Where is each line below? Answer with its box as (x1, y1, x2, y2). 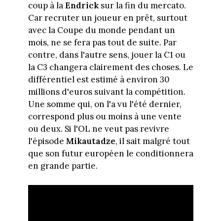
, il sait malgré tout (115, 136, 190, 147)
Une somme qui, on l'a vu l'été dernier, (28, 99, 182, 110)
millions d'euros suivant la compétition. (28, 86, 185, 98)
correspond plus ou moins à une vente (28, 111, 182, 122)
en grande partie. (28, 160, 98, 172)
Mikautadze (66, 136, 115, 147)
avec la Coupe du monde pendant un (28, 25, 175, 36)
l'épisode (28, 136, 66, 147)
